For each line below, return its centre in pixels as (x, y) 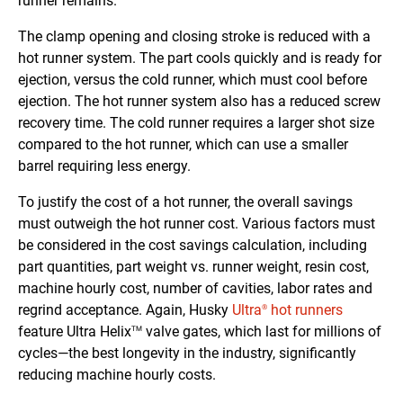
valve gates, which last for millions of (262, 332)
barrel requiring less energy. (104, 166)
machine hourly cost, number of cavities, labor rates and (195, 289)
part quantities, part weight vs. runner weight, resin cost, (193, 267)
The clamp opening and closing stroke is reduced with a (194, 37)
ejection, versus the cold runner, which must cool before (193, 80)
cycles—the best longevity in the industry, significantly (187, 354)
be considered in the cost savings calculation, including (193, 246)
